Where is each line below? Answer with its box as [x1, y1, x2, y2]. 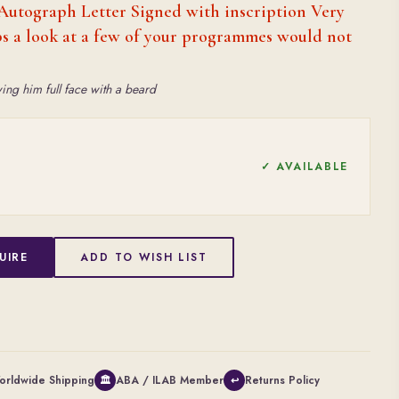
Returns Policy [245, 372, 320, 388]
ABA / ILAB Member [116, 372, 224, 388]
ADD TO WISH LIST [80, 249, 208, 265]
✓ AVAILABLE [260, 159, 348, 175]
